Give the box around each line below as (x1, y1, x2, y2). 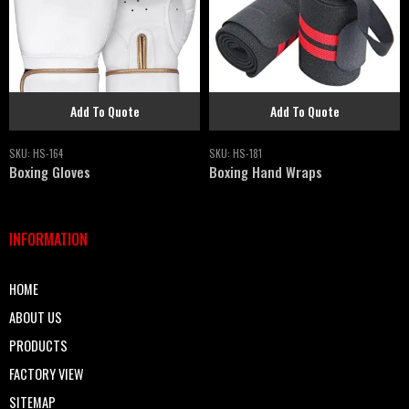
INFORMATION (9, 227, 88, 250)
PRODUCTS (9, 335, 68, 355)
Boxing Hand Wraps (209, 161, 322, 182)
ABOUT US (9, 307, 62, 327)
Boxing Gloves (9, 161, 90, 182)
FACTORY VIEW (9, 363, 84, 383)
